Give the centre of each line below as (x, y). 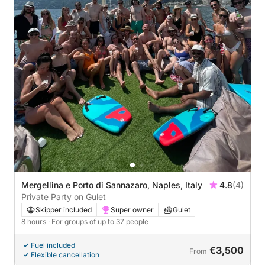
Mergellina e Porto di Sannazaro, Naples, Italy (112, 185)
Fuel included (53, 245)
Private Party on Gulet (64, 196)
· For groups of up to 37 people (98, 221)
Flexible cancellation (65, 254)
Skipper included (64, 209)
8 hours (35, 221)
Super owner (132, 209)
